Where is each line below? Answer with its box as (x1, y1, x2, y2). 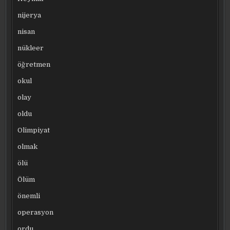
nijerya (17, 11, 42, 19)
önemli (17, 191, 41, 200)
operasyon (17, 208, 54, 216)
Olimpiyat (17, 126, 50, 134)
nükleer (17, 44, 44, 52)
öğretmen (17, 60, 51, 68)
